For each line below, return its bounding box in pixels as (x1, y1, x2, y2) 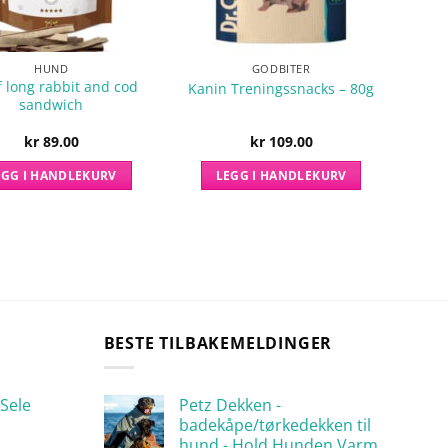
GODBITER (251, 61, 311, 77)
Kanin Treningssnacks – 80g (188, 78, 375, 98)
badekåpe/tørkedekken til (178, 414, 371, 437)
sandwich (19, 95, 84, 115)
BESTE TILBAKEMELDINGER (103, 331, 333, 354)
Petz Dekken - (178, 394, 281, 417)
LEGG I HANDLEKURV (215, 167, 347, 183)
